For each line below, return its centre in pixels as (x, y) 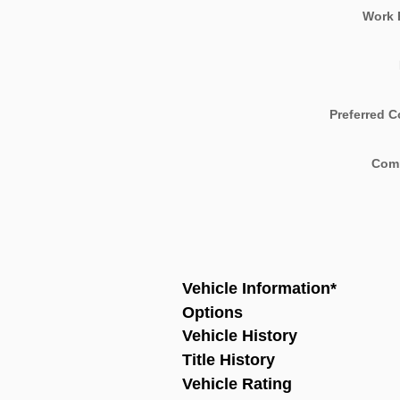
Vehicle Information (256, 288)
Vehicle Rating (237, 383)
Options (212, 312)
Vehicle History (240, 336)
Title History (229, 360)
